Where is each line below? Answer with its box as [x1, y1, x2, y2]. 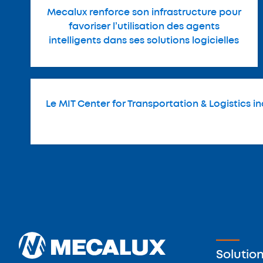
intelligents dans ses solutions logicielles [49, 36, 240, 45]
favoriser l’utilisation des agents [68, 22, 220, 31]
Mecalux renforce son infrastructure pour [46, 8, 241, 17]
